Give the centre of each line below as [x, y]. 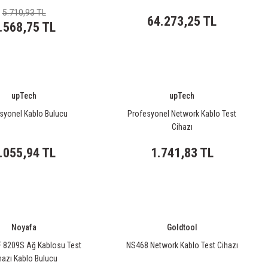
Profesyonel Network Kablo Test [182, 114]
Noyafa [24, 227]
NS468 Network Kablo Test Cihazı [182, 245]
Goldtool [182, 227]
